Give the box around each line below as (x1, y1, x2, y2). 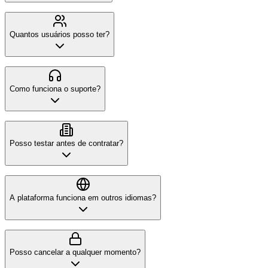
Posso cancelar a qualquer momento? (10, 248, 141, 257)
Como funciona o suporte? (10, 84, 100, 94)
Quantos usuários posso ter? (10, 30, 109, 39)
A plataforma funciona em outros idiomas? (10, 193, 156, 203)
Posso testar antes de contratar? (10, 139, 123, 148)
